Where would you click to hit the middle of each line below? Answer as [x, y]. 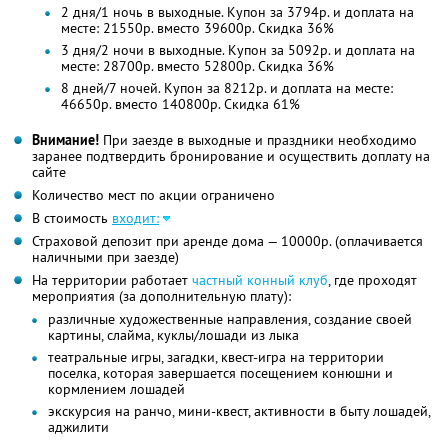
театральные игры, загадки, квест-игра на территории [216, 357]
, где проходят [372, 280]
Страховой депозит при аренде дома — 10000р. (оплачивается [227, 241]
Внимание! [65, 140]
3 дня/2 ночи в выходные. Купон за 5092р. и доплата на [237, 50]
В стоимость [72, 218]
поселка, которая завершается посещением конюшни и [220, 373]
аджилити [78, 427]
